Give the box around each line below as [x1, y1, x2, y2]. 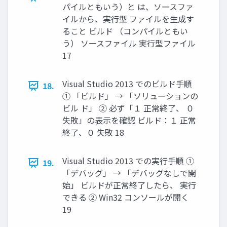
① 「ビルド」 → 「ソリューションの [62, 90, 198, 102]
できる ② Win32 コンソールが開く [62, 191, 189, 203]
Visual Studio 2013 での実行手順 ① [62, 155, 194, 167]
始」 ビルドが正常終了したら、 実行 [62, 179, 196, 191]
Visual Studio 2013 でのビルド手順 [62, 78, 192, 90]
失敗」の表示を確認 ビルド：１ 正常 [62, 114, 196, 126]
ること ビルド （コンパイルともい [62, 25, 188, 37]
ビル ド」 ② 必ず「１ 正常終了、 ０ [62, 102, 194, 114]
